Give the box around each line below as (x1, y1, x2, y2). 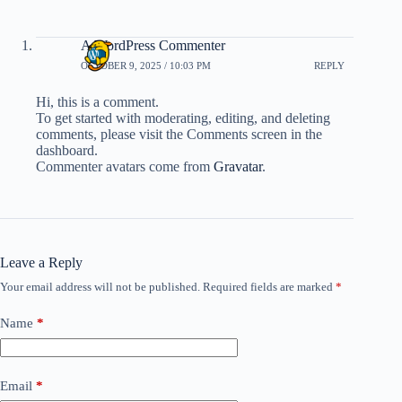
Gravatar (214, 159, 262, 174)
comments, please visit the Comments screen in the (36, 127, 322, 142)
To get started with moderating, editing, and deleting (36, 110, 330, 126)
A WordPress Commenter (81, 38, 225, 53)
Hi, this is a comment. (36, 94, 159, 109)
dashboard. (36, 143, 98, 158)
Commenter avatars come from (36, 159, 214, 174)
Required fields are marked (203, 280, 336, 293)
